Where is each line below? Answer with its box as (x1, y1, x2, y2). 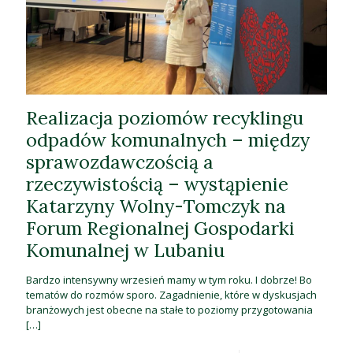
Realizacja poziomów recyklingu (26, 105, 303, 129)
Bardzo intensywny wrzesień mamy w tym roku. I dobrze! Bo (26, 272, 312, 287)
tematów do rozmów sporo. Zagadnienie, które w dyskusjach (26, 287, 317, 302)
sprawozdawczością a (26, 149, 214, 173)
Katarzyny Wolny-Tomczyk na (26, 193, 286, 217)
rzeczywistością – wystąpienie (26, 171, 288, 195)
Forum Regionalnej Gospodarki (26, 215, 295, 240)
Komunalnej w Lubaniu (26, 237, 225, 262)
